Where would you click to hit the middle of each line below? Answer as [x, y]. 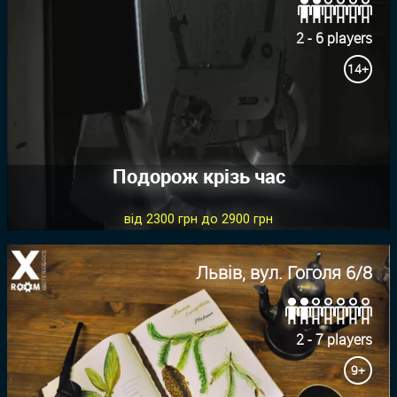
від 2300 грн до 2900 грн [198, 220]
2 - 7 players [334, 340]
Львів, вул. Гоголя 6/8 [284, 273]
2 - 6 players [334, 39]
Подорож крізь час [198, 176]
